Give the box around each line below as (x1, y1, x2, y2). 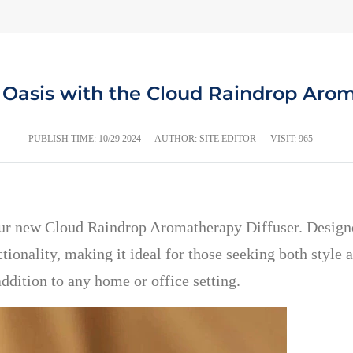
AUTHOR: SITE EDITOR (154, 133, 256, 144)
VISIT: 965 (270, 133, 313, 144)
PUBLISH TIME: (28, 133, 98, 144)
